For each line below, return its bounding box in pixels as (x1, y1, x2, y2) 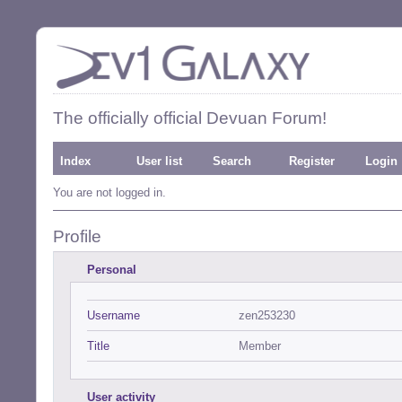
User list (136, 154, 182, 168)
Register (289, 154, 335, 168)
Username (87, 309, 140, 322)
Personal (87, 263, 136, 276)
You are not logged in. (53, 186, 166, 199)
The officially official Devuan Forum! (53, 109, 327, 127)
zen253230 (239, 309, 295, 322)
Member (239, 339, 281, 353)
